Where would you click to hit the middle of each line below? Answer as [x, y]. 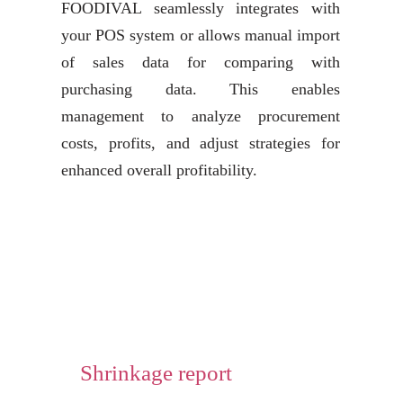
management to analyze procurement [201, 116]
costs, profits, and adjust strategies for [201, 143]
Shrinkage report [156, 373]
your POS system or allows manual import [201, 35]
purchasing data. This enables [201, 89]
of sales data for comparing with [201, 62]
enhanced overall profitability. [159, 170]
